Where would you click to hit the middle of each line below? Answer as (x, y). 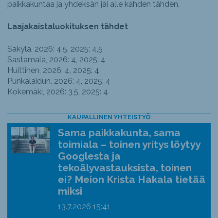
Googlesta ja (90, 156)
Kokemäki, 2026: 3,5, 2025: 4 (58, 92)
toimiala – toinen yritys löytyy (129, 145)
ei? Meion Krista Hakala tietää (132, 180)
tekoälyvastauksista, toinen (125, 168)
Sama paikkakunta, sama (119, 133)
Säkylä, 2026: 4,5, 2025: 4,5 (55, 49)
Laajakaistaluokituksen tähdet (68, 27)
